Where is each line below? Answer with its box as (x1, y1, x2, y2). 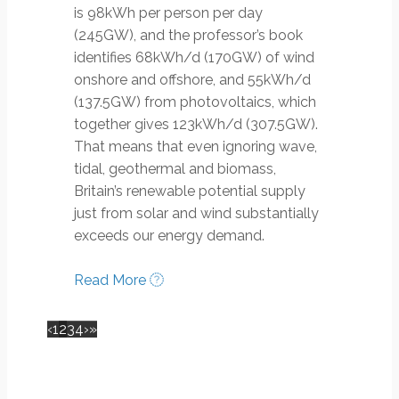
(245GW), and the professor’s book (74, 27, 303, 45)
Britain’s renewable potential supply (74, 183, 305, 200)
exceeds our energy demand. (74, 227, 265, 245)
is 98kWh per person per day (74, 4, 263, 22)
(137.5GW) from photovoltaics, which (74, 94, 316, 111)
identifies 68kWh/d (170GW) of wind (74, 49, 314, 67)
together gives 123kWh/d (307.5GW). (74, 116, 318, 134)
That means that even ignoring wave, (74, 138, 317, 156)
